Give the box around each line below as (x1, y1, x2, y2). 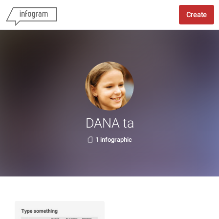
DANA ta (85, 115, 134, 131)
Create (186, 10, 207, 19)
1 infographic (95, 136, 132, 143)
